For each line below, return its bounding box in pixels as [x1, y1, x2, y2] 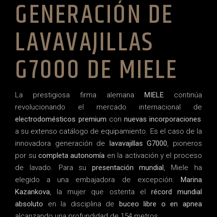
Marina [180, 175, 202, 184]
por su [15, 151, 39, 160]
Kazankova [15, 187, 50, 196]
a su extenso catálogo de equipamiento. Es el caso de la [15, 126, 202, 136]
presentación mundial [92, 163, 164, 172]
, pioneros [167, 139, 202, 148]
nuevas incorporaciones [124, 114, 201, 124]
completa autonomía [38, 151, 105, 160]
